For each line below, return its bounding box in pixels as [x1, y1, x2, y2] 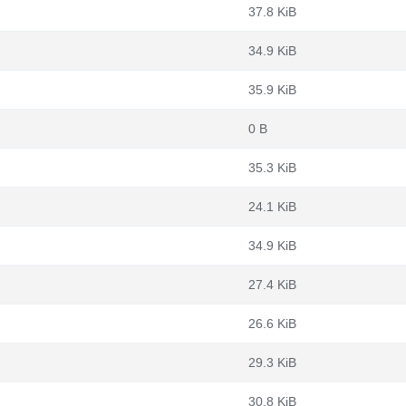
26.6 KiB [248, 316, 296, 331]
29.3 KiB [248, 355, 296, 370]
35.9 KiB [248, 82, 296, 97]
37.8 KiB [248, 5, 296, 19]
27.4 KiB [248, 277, 296, 292]
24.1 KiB [248, 199, 296, 214]
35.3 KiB [248, 160, 296, 175]
